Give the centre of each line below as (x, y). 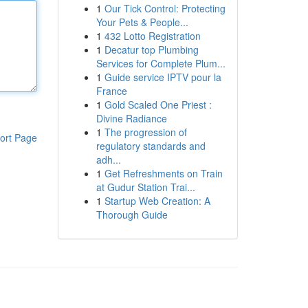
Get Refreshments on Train (163, 173)
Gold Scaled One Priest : (158, 104)
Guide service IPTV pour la (163, 77)
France (111, 91)
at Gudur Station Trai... (145, 187)
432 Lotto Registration (152, 36)
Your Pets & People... (142, 22)
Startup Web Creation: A (157, 201)
